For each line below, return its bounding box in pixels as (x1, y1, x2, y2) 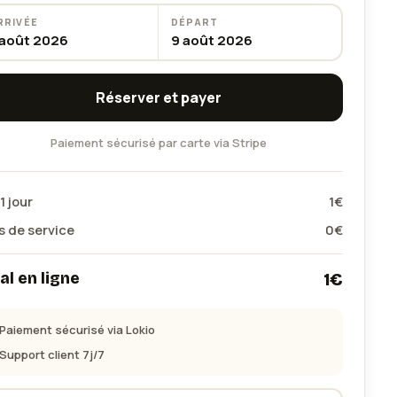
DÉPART (170, 15, 219, 28)
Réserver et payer (95, 88, 222, 108)
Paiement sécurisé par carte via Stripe (50, 135, 267, 152)
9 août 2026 (170, 30, 253, 50)
